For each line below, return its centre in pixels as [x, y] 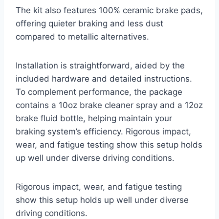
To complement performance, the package [99, 92]
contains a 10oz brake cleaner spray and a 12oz [109, 105]
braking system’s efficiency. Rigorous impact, [103, 132]
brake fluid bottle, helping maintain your [94, 119]
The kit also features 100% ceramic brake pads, [109, 11]
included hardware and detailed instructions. [104, 79]
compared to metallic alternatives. [82, 37]
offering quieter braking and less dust [89, 24]
